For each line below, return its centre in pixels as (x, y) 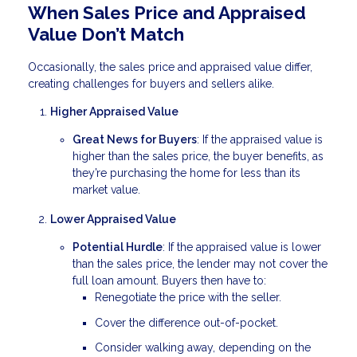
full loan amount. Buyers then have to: (169, 281)
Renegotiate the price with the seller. (188, 298)
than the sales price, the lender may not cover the (200, 264)
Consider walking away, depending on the (203, 348)
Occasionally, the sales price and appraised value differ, (170, 67)
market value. (106, 189)
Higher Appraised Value (114, 111)
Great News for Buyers (135, 139)
